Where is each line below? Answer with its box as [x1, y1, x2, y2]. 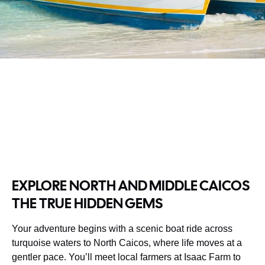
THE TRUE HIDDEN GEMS [12, 193, 163, 212]
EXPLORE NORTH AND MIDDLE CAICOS [12, 176, 250, 195]
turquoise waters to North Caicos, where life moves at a [12, 237, 242, 248]
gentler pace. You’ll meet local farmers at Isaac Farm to [12, 251, 241, 262]
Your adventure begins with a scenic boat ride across [12, 223, 232, 234]
